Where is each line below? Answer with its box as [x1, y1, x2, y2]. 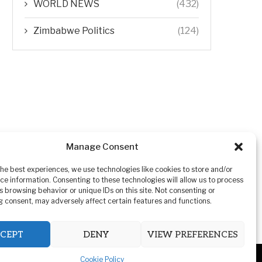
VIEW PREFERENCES [147, 229, 238, 240]
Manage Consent [65, 142, 139, 152]
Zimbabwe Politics [33, 25, 115, 36]
